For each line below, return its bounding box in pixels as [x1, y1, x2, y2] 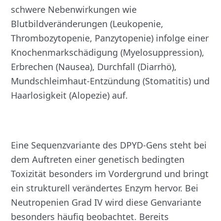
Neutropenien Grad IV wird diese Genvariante [11, 196, 202, 209]
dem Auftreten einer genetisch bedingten [11, 153, 185, 166]
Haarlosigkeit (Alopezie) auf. [11, 89, 128, 102]
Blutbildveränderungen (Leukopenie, [11, 18, 164, 30]
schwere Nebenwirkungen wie [11, 3, 137, 16]
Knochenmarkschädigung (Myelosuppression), [11, 46, 205, 59]
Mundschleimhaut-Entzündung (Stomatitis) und [11, 75, 210, 87]
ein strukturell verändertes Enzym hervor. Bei [11, 182, 199, 194]
